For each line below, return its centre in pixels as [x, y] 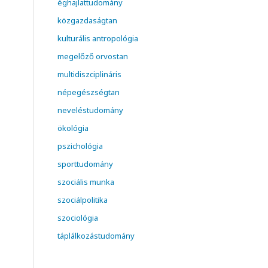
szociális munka [86, 182]
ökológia [73, 128]
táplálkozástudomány [96, 236]
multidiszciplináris [89, 74]
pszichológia [80, 146]
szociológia [78, 218]
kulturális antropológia [98, 39]
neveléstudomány [90, 110]
